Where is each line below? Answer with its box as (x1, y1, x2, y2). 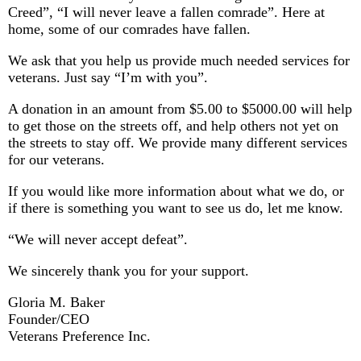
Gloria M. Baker (8, 294, 105, 310)
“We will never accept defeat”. (8, 231, 188, 247)
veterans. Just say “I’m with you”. (8, 69, 208, 85)
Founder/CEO (8, 311, 89, 327)
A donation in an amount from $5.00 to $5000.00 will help (8, 101, 352, 117)
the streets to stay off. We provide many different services (8, 135, 347, 151)
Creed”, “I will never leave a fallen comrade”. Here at (8, 4, 325, 20)
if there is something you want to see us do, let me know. (8, 200, 343, 216)
